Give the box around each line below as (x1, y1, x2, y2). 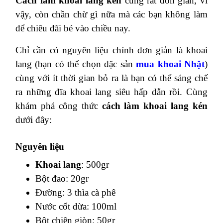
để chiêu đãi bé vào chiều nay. (15, 23, 130, 33)
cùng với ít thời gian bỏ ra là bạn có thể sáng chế (15, 73, 208, 83)
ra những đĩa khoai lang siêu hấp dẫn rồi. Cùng (15, 87, 208, 97)
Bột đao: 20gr (35, 173, 89, 184)
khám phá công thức (15, 101, 102, 111)
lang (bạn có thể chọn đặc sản (15, 59, 136, 69)
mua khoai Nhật (136, 59, 205, 69)
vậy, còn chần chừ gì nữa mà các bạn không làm (15, 9, 208, 19)
